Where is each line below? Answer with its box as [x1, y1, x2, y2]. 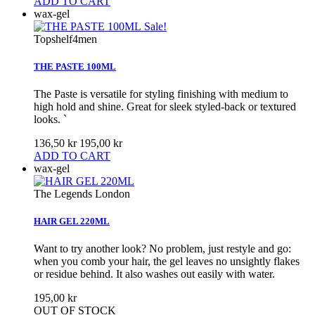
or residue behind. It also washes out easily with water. [34, 268, 275, 281]
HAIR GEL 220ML [34, 216, 110, 227]
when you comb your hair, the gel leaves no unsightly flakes [34, 255, 300, 268]
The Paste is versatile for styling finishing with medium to [34, 88, 288, 101]
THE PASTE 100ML [34, 60, 116, 72]
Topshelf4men [34, 32, 97, 45]
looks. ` [34, 113, 67, 126]
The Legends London [34, 188, 130, 200]
